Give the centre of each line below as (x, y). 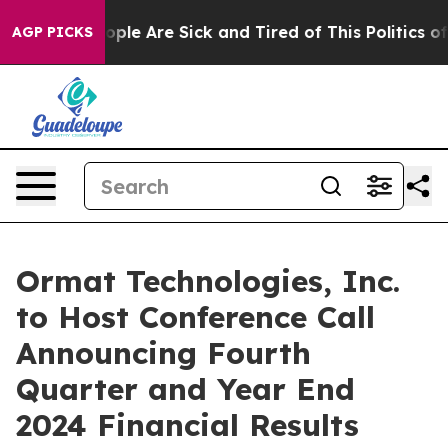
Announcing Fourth (163, 353)
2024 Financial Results (187, 425)
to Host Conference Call (195, 317)
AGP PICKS (52, 32)
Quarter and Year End (185, 389)
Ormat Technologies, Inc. (208, 281)
